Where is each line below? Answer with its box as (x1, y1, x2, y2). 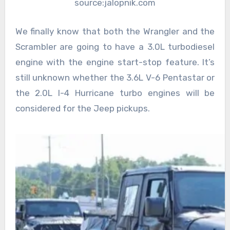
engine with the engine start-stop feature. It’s (15, 56, 215, 67)
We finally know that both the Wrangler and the (15, 26, 215, 36)
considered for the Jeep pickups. (15, 103, 150, 113)
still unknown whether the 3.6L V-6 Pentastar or (15, 72, 215, 83)
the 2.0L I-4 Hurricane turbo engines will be (15, 87, 215, 98)
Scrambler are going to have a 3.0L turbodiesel (15, 41, 215, 52)
